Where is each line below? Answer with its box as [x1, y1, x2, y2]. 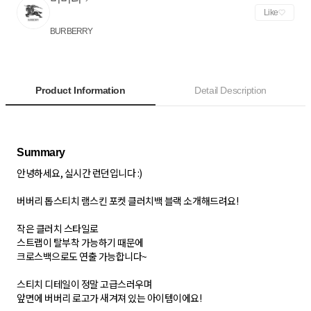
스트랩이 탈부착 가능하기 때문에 [17, 235, 144, 250]
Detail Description [194, 85, 267, 96]
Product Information [35, 85, 126, 96]
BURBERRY [50, 26, 93, 37]
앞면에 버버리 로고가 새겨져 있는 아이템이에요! [17, 291, 202, 305]
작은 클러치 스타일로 [17, 221, 99, 236]
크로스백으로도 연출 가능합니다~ [17, 249, 147, 264]
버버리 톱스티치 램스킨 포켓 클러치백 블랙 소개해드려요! [17, 194, 239, 208]
